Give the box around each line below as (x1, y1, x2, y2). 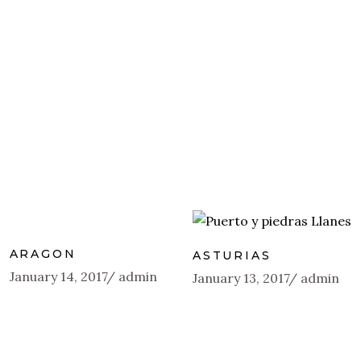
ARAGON (9, 247, 77, 261)
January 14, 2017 (9, 268, 108, 284)
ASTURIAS (193, 247, 272, 263)
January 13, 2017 (193, 269, 290, 286)
